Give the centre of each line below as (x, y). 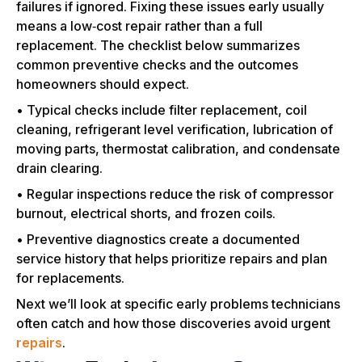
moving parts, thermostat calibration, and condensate (178, 149)
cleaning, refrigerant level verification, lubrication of (175, 130)
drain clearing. (59, 168)
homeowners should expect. (103, 84)
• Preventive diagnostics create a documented (158, 240)
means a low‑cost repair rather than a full (139, 26)
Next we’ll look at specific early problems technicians (178, 304)
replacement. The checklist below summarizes (158, 46)
